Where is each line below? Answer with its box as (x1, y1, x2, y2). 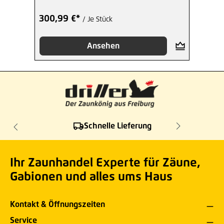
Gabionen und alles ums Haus (10, 171, 172, 183)
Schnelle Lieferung (83, 122, 151, 130)
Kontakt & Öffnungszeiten (10, 200, 105, 208)
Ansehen (86, 42, 119, 50)
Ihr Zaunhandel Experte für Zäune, (10, 157, 200, 169)
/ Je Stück (82, 16, 112, 23)
